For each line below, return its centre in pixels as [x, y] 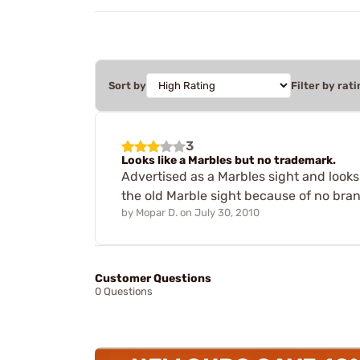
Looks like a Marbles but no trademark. [229, 160]
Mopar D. [157, 212]
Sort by [127, 85]
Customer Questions [153, 279]
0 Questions [124, 292]
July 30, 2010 [227, 212]
